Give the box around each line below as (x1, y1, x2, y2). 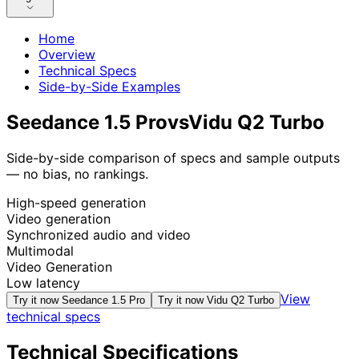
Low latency (6, 275, 80, 292)
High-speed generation (6, 195, 146, 212)
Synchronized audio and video (6, 227, 191, 244)
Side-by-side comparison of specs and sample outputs (6, 150, 340, 167)
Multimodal (6, 243, 74, 260)
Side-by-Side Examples (38, 79, 180, 95)
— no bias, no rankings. (6, 166, 148, 183)
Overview (38, 46, 95, 63)
